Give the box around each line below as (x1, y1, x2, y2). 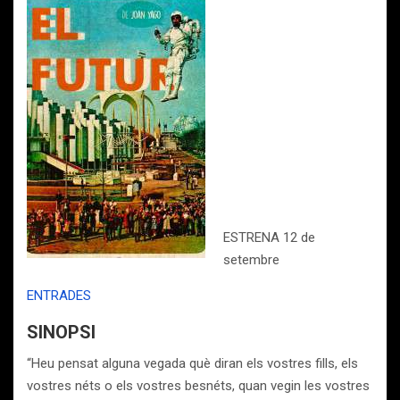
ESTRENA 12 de (223, 229, 315, 246)
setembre (223, 252, 279, 268)
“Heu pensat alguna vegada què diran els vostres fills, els (27, 355, 358, 371)
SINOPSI (27, 321, 96, 343)
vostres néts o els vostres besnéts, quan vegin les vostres (27, 378, 370, 394)
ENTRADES (27, 287, 91, 304)
